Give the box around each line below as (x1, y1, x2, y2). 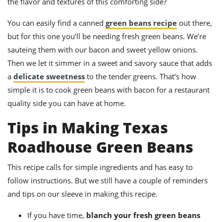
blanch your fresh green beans (86, 210, 200, 220)
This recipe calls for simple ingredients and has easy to (7, 162, 193, 172)
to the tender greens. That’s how (85, 71, 196, 81)
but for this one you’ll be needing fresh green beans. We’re (7, 31, 206, 41)
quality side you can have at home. (7, 98, 126, 108)
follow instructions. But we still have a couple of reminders (7, 175, 208, 185)
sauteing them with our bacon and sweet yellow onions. (7, 44, 198, 55)
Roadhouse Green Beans (7, 136, 193, 157)
